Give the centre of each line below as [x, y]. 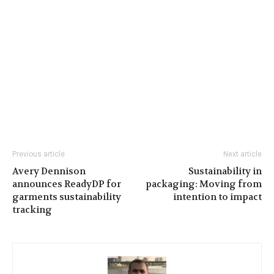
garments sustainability [67, 197]
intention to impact [217, 197]
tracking [32, 209]
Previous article [39, 154]
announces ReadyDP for [67, 184]
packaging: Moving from [204, 184]
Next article [243, 154]
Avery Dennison [49, 171]
